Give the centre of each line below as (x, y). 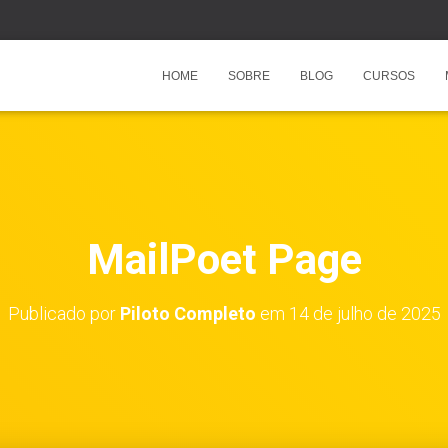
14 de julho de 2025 (364, 313)
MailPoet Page (224, 259)
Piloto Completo (187, 313)
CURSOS (389, 76)
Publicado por (63, 313)
